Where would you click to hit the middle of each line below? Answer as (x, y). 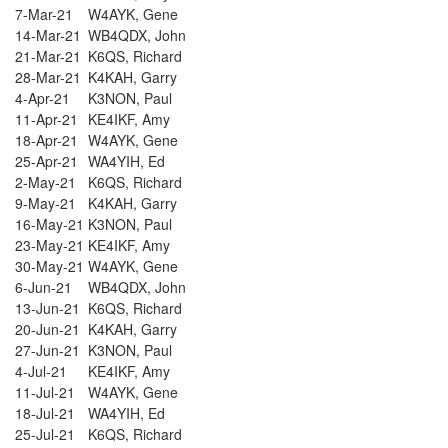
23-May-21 (49, 245)
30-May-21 (49, 266)
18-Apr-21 (46, 140)
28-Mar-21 (48, 77)
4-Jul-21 (41, 371)
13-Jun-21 (47, 308)
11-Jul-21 (45, 392)
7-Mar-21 (44, 14)
